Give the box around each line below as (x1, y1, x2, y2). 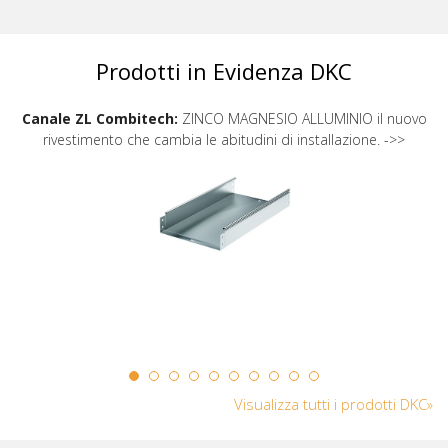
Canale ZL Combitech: (21, 109, 178, 129)
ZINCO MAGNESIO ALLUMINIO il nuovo (177, 109, 427, 129)
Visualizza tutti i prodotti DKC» (234, 394, 433, 415)
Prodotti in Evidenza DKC (96, 56, 352, 87)
